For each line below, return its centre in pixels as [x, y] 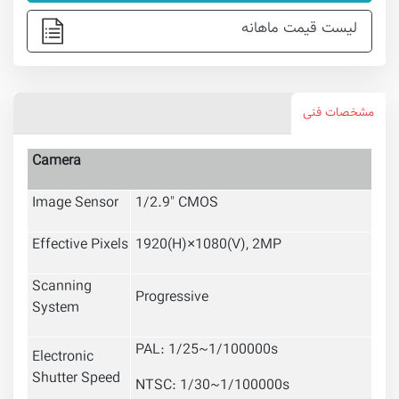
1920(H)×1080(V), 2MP [208, 246]
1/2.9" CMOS [177, 204]
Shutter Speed [76, 379]
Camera [57, 162]
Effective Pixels [80, 246]
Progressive [172, 298]
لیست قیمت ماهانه [299, 29]
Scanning [62, 288]
